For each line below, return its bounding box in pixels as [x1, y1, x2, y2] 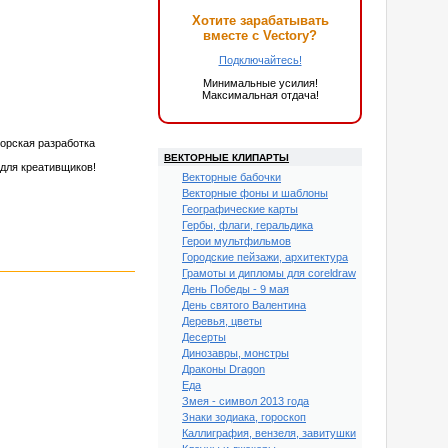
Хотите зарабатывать [191, 12, 329, 28]
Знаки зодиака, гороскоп [182, 411, 306, 423]
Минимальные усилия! [202, 76, 318, 89]
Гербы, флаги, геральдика [182, 219, 313, 231]
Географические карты [182, 203, 298, 215]
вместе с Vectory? [203, 27, 317, 43]
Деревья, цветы [182, 315, 262, 327]
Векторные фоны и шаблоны [182, 187, 328, 199]
